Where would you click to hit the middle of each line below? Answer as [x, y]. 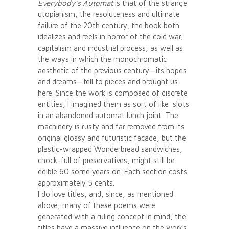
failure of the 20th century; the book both [109, 25]
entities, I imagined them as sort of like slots [113, 104]
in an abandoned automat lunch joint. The [108, 115]
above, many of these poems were [97, 205]
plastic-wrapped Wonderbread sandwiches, [110, 149]
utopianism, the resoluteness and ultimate [109, 14]
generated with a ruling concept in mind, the [112, 216]
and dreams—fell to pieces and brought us [108, 81]
